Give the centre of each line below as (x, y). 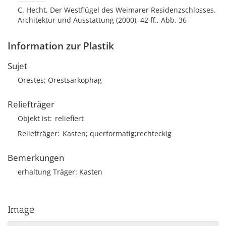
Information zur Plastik (61, 46)
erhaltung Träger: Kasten (60, 172)
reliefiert (69, 118)
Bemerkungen (36, 158)
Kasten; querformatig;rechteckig (117, 133)
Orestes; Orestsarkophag (60, 80)
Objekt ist (34, 118)
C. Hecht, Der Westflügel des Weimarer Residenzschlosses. (117, 10)
